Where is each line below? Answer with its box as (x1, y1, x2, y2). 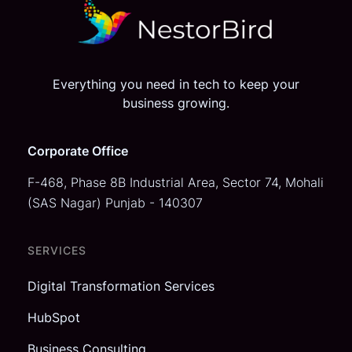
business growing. (122, 95, 229, 112)
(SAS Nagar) (27, 195, 105, 211)
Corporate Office (27, 143, 128, 159)
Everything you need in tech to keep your (52, 76, 299, 93)
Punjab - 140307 (105, 195, 203, 211)
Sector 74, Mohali (222, 174, 324, 191)
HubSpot (27, 310, 80, 326)
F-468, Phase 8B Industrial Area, (27, 174, 222, 191)
